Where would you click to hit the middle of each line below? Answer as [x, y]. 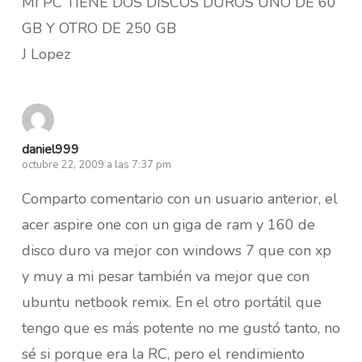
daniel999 [50, 149]
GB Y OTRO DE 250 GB [99, 28]
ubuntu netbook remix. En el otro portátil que [171, 302]
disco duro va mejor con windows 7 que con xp [176, 250]
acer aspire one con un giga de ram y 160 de [168, 224]
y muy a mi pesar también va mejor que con [165, 276]
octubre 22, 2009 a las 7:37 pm [96, 164]
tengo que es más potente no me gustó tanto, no [181, 328]
